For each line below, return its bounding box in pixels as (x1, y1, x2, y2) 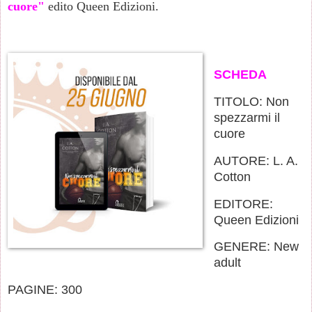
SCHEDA (213, 68, 267, 82)
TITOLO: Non (213, 94, 289, 109)
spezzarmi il (213, 110, 280, 125)
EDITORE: (213, 196, 273, 211)
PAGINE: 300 (8, 283, 82, 297)
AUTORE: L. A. (213, 153, 298, 168)
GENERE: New (213, 240, 299, 254)
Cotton (213, 169, 251, 184)
